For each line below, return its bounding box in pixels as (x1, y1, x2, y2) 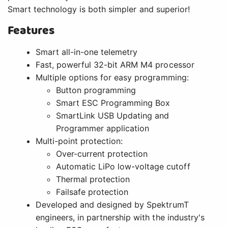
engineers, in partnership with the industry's (36, 212, 205, 222)
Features (8, 21, 55, 40)
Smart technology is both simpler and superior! (8, 4, 190, 14)
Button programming (56, 84, 136, 95)
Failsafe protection (56, 186, 129, 197)
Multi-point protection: (36, 135, 123, 146)
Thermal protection (56, 174, 130, 184)
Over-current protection (56, 148, 148, 159)
